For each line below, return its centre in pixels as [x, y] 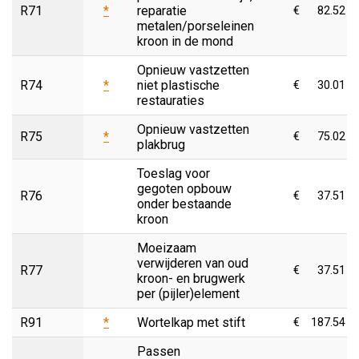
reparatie [162, 10]
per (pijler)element [188, 293]
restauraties [171, 100]
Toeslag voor [173, 173]
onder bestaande [184, 204]
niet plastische [178, 85]
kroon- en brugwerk [191, 278]
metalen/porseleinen [196, 26]
